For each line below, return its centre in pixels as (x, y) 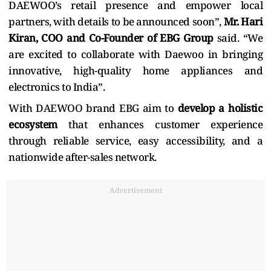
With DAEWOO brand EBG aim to (93, 108)
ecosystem (33, 124)
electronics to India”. (58, 87)
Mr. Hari (243, 21)
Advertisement (135, 190)
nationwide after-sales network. (83, 157)
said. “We (240, 38)
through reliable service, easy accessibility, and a (135, 140)
